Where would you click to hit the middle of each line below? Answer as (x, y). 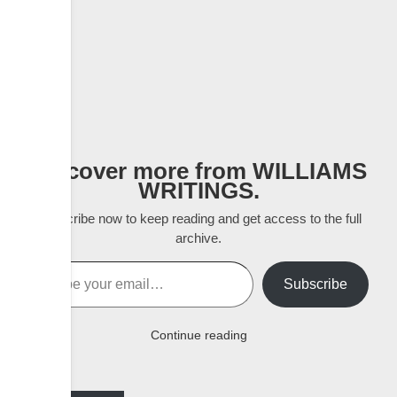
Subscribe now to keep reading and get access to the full (198, 218)
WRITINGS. (198, 191)
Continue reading (198, 335)
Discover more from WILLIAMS (198, 171)
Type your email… (50, 260)
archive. (198, 238)
